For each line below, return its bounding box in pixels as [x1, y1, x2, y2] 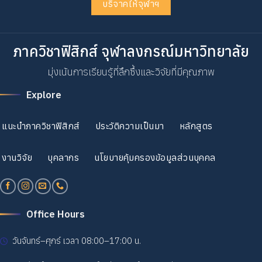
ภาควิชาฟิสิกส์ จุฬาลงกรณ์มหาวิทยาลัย [13, 42, 249, 61]
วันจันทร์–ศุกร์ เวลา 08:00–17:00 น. [8, 235, 142, 247]
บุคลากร [47, 151, 80, 164]
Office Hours [26, 208, 85, 221]
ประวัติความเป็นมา [95, 119, 164, 132]
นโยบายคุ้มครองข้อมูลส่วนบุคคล [94, 151, 216, 164]
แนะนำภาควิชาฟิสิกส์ [2, 119, 80, 132]
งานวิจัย [2, 151, 33, 164]
